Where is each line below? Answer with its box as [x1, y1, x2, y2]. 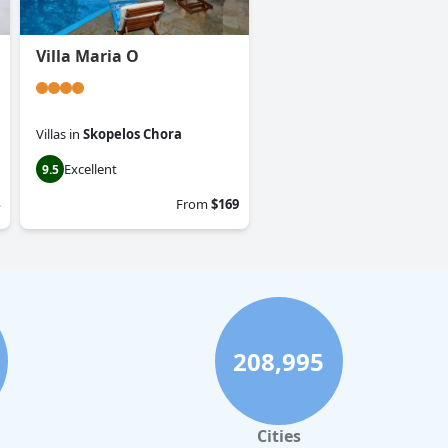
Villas [36, 125, 66, 144]
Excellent [64, 160, 117, 179]
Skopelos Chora [83, 125, 182, 144]
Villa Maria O [36, 45, 139, 68]
